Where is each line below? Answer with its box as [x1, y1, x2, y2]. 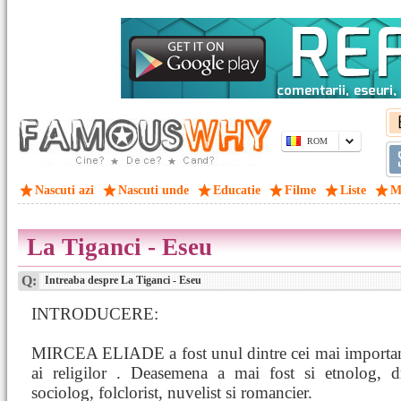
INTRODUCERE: [31, 304, 158, 323]
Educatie [213, 183, 260, 197]
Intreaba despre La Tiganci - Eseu [42, 274, 201, 286]
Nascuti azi [35, 183, 94, 197]
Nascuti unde [118, 183, 189, 197]
